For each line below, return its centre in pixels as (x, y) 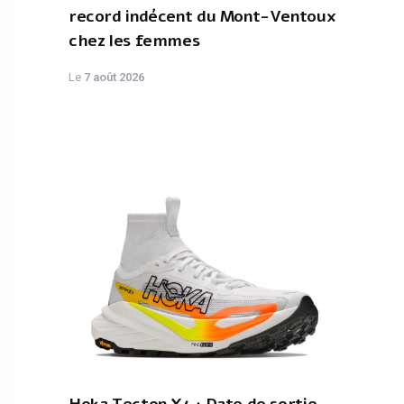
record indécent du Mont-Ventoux (202, 16)
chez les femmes (134, 41)
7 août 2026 (114, 77)
